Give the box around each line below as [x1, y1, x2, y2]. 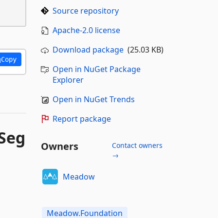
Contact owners [111, 141, 163, 150]
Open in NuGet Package [52, 64, 141, 74]
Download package [52, 44, 124, 55]
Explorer [52, 74, 84, 85]
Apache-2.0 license [52, 25, 120, 36]
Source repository [52, 5, 119, 16]
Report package [52, 113, 111, 124]
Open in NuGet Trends [52, 94, 135, 105]
